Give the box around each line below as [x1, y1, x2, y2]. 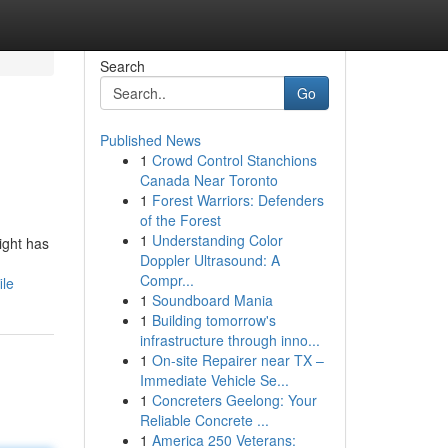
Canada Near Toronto [139, 170, 278, 190]
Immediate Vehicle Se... [139, 370, 289, 390]
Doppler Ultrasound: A [139, 250, 280, 270]
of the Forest [139, 210, 221, 230]
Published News [99, 130, 201, 150]
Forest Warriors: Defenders [151, 190, 324, 210]
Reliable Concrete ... [139, 410, 269, 430]
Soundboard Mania [151, 290, 273, 310]
